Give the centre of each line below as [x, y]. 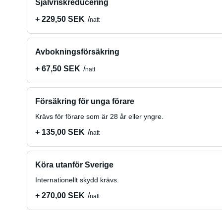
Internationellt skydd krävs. [77, 180]
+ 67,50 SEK [57, 69]
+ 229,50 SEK [60, 19]
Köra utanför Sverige [74, 165]
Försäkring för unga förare [84, 101]
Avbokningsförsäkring [77, 52]
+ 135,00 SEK [60, 132]
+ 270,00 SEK [60, 195]
